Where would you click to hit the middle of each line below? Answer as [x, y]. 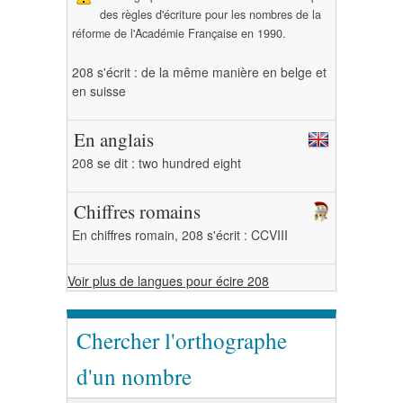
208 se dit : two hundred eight [157, 163]
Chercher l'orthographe [182, 340]
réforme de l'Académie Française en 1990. [179, 33]
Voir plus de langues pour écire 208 [168, 281]
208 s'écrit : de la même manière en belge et [199, 72]
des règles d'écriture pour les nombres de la [210, 14]
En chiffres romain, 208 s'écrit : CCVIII [180, 235]
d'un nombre [134, 376]
